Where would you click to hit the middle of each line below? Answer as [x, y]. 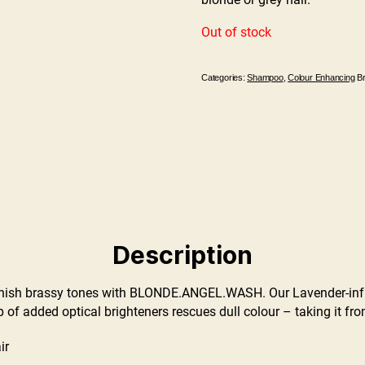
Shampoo [265, 78]
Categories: [224, 78]
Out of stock [237, 32]
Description [182, 255]
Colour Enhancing [321, 78]
